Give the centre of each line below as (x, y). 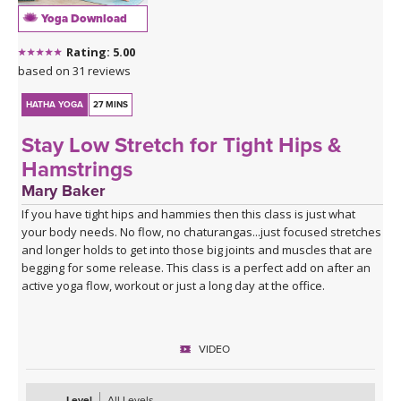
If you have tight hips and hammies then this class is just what (189, 214)
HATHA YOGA (55, 105)
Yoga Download (83, 19)
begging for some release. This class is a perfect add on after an (196, 268)
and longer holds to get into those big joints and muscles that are (197, 250)
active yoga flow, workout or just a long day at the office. (174, 286)
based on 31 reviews (74, 71)
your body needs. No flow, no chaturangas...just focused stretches (202, 232)
